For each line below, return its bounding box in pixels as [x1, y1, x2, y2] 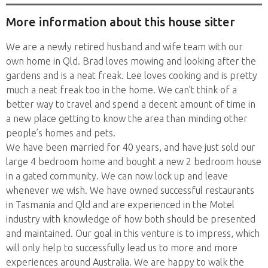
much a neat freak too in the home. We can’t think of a [6, 84, 237, 95]
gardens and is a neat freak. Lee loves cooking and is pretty [6, 69, 257, 81]
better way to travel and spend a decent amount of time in [6, 98, 255, 109]
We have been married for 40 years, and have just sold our [6, 141, 255, 153]
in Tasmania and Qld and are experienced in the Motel [6, 199, 234, 210]
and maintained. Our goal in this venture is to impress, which [6, 227, 260, 239]
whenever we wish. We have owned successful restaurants [6, 184, 254, 196]
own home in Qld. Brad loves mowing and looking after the [6, 55, 256, 66]
